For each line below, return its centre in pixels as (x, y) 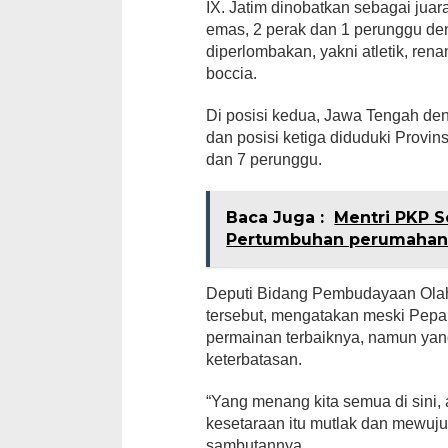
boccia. (232, 73)
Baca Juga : (275, 217)
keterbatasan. (254, 359)
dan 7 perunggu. (264, 159)
